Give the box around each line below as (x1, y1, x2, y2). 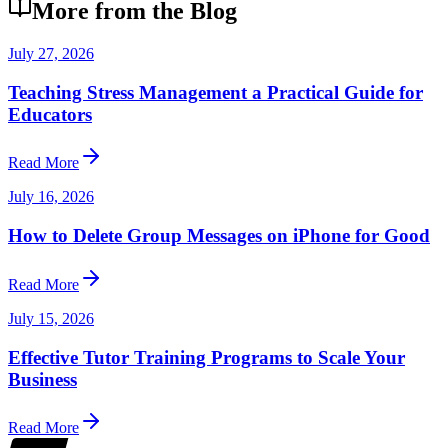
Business (8, 368, 77, 390)
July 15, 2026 (8, 309, 94, 327)
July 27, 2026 (8, 44, 94, 62)
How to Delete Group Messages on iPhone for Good (8, 225, 430, 247)
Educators (8, 103, 92, 125)
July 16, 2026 (8, 188, 94, 206)
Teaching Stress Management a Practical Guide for (8, 81, 423, 103)
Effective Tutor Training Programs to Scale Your (8, 346, 405, 368)
